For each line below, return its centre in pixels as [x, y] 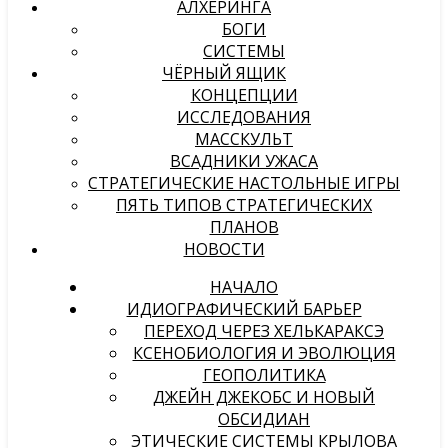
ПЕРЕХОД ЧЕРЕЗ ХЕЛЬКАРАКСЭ [264, 331]
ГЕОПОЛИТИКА [264, 375]
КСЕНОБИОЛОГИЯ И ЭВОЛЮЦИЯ [264, 353]
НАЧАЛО [244, 287]
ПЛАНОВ [244, 227]
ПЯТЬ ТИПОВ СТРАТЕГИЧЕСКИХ [244, 205]
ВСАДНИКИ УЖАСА [244, 161]
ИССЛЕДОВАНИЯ [244, 117]
